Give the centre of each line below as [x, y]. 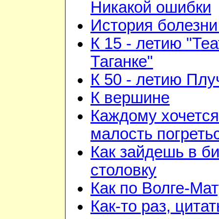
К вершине [130, 98]
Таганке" [122, 62]
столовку [123, 170]
